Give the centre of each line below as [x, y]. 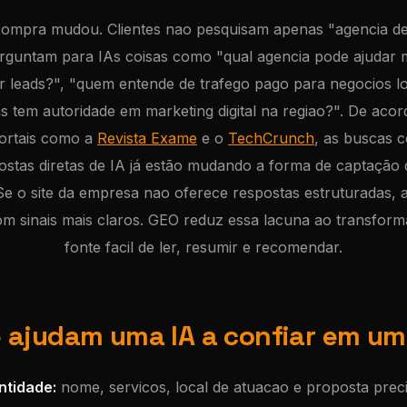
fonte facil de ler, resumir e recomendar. [203, 247]
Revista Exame [147, 138]
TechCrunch [271, 138]
